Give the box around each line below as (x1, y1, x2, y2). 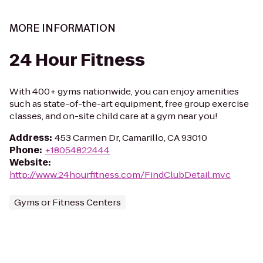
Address (9, 131, 49, 144)
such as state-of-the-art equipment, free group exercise (9, 97, 249, 110)
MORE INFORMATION (9, 21, 116, 35)
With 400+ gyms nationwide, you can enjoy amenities (9, 85, 239, 97)
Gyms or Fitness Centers (14, 196, 121, 208)
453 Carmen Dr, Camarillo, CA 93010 (55, 131, 207, 144)
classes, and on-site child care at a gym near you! (9, 110, 218, 122)
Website (9, 156, 48, 168)
